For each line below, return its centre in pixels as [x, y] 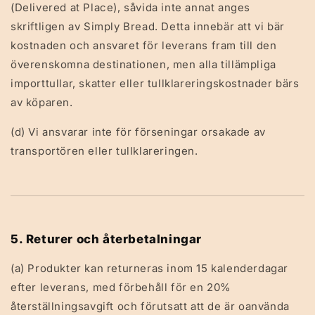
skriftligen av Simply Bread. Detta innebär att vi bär [148, 26]
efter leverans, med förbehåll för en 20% [121, 287]
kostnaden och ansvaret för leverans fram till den [144, 45]
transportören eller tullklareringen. [104, 151]
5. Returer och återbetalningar [106, 239]
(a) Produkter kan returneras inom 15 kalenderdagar [150, 268]
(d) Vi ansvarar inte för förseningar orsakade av [138, 132]
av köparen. [42, 102]
